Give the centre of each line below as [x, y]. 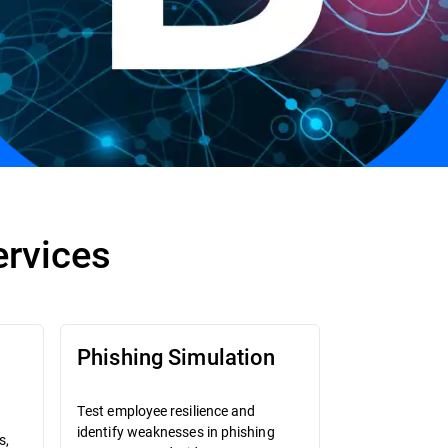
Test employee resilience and [166, 410]
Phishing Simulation [176, 356]
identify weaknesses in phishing [176, 431]
